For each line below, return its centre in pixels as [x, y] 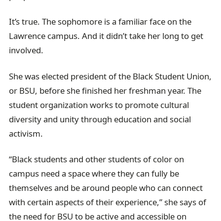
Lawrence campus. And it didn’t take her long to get [106, 36]
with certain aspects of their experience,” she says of [108, 202]
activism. [26, 133]
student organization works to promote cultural [99, 105]
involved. [26, 50]
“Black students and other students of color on [97, 159]
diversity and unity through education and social [100, 119]
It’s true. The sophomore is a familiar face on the [100, 22]
